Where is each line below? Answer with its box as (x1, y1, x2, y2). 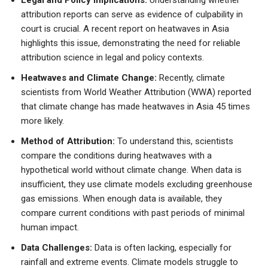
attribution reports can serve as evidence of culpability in (21, 8, 243, 20)
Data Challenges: (21, 242, 95, 253)
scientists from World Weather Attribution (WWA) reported (21, 86, 251, 98)
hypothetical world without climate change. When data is (21, 164, 242, 175)
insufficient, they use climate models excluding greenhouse (21, 178, 252, 190)
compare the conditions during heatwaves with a (21, 150, 212, 161)
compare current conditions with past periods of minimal (21, 207, 245, 218)
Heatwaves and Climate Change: (21, 72, 157, 83)
